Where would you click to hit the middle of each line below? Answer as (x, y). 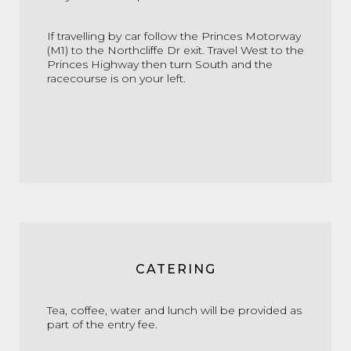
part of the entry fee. (102, 324)
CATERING (175, 269)
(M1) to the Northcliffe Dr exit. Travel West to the (175, 50)
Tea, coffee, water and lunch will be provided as (174, 310)
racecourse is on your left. (118, 78)
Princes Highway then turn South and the (160, 64)
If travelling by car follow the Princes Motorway (174, 36)
